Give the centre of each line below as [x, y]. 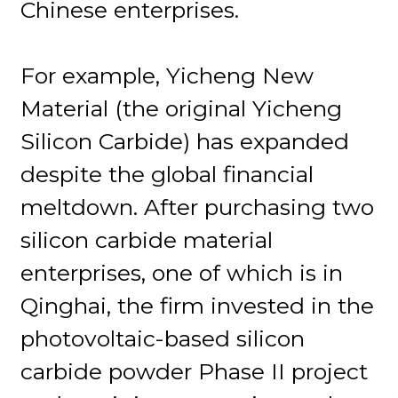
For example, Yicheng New [167, 75]
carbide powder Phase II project [195, 371]
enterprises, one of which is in [182, 272]
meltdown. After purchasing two [198, 207]
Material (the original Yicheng [182, 108]
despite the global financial [167, 174]
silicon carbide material [147, 239]
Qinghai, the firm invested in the [198, 305]
